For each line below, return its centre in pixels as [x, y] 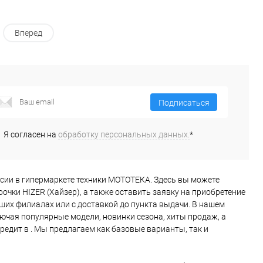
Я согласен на [31, 134]
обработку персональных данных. [124, 134]
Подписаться [184, 103]
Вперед [28, 33]
